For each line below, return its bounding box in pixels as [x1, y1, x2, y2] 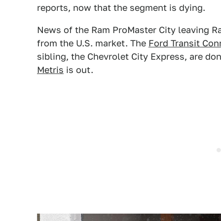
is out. [64, 65, 93, 75]
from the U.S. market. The [37, 38, 148, 48]
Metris [37, 65, 64, 75]
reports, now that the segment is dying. [37, 2, 205, 13]
